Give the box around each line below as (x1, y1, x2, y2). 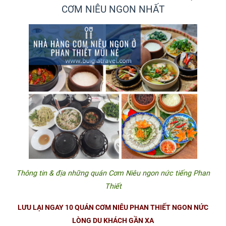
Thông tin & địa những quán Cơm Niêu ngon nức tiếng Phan (16, 169, 210, 178)
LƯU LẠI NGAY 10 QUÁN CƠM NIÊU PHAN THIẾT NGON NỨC (18, 203, 208, 212)
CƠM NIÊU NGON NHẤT (62, 3, 164, 15)
